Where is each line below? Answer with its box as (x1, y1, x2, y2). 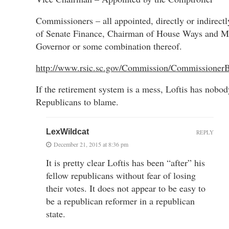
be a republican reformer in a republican (46, 194, 195, 207)
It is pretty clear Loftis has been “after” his (46, 156, 205, 169)
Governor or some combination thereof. (36, 39, 182, 52)
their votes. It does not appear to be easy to (46, 181, 205, 194)
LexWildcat (46, 127, 89, 136)
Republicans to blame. (36, 95, 119, 108)
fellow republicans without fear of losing (46, 169, 196, 181)
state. (46, 207, 65, 220)
